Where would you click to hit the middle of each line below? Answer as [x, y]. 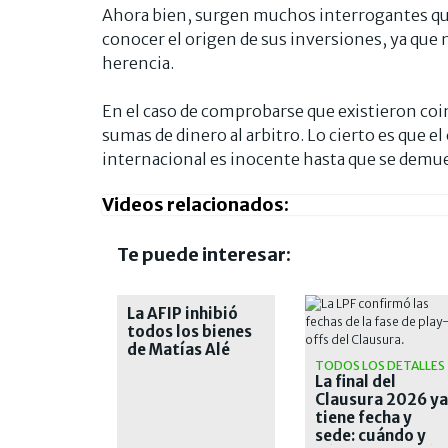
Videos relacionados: [195, 204]
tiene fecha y [363, 417]
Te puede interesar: [204, 254]
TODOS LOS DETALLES [379, 365]
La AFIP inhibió [182, 313]
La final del [355, 381]
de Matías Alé [178, 349]
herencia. [138, 62]
